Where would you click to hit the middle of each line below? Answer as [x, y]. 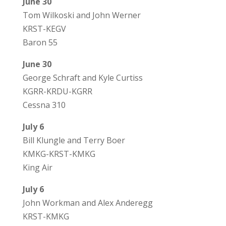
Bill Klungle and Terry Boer [74, 140]
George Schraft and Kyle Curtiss [82, 78]
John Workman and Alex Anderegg [88, 203]
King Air [37, 168]
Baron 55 [40, 43]
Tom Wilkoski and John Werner [81, 15]
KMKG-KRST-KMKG [59, 154]
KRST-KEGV [44, 29]
